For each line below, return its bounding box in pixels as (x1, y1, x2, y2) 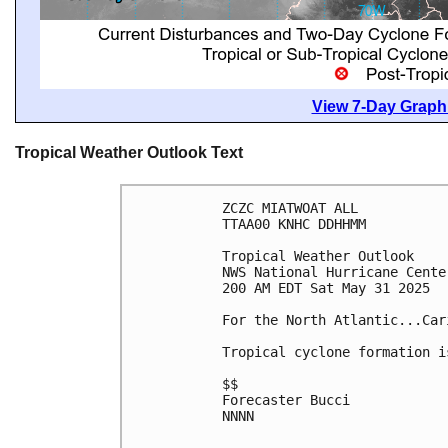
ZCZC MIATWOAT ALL (222, 199, 358, 216)
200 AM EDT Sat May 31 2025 (222, 279, 430, 296)
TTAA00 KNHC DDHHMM (222, 215, 366, 232)
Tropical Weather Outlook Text (15, 144, 243, 162)
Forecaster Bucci (222, 391, 350, 408)
